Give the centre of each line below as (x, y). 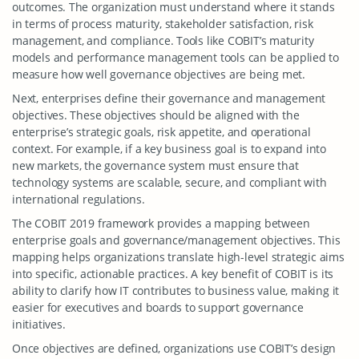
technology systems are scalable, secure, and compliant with (169, 182)
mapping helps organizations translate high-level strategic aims (178, 257)
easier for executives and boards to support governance (158, 307)
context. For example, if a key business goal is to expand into (169, 149)
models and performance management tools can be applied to (176, 57)
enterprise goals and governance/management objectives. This (176, 240)
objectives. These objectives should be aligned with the (156, 115)
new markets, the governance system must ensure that (155, 165)
